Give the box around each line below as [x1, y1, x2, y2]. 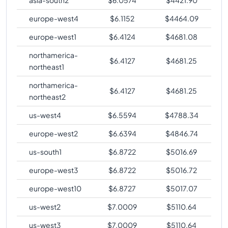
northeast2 [29, 92, 66, 101]
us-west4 [29, 110, 61, 120]
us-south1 [29, 147, 62, 156]
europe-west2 [29, 128, 78, 138]
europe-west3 [29, 165, 78, 175]
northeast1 [29, 62, 64, 71]
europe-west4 [29, 13, 78, 23]
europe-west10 [29, 183, 81, 193]
